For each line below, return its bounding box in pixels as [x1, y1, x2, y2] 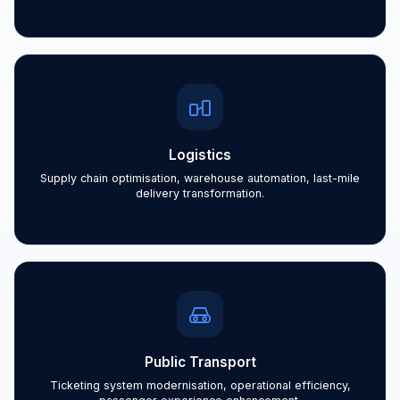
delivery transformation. [136, 186, 264, 200]
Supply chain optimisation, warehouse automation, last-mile [40, 171, 360, 185]
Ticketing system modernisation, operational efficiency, [49, 378, 351, 392]
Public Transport [144, 354, 256, 371]
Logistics [169, 146, 231, 164]
